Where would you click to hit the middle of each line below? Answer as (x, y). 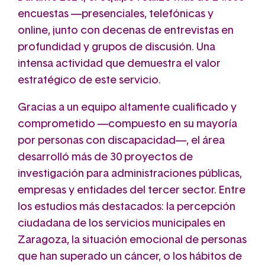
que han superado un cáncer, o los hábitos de (130, 257)
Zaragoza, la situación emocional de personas (132, 240)
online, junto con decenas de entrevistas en (126, 31)
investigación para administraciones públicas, (130, 174)
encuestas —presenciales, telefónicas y (116, 14)
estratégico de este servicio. (89, 81)
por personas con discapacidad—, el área (121, 141)
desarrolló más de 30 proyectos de (105, 158)
